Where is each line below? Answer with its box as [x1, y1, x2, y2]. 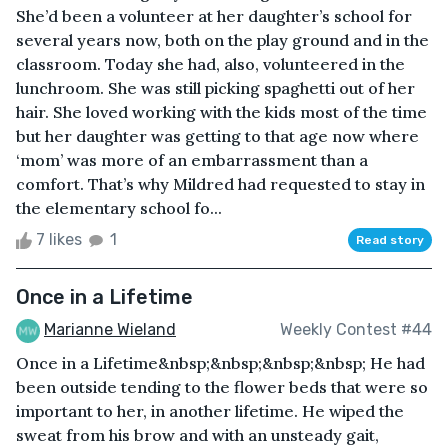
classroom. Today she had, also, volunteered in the [16, 53, 405, 74]
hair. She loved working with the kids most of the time [16, 101, 427, 122]
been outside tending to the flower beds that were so [16, 376, 428, 397]
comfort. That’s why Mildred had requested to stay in [16, 173, 425, 194]
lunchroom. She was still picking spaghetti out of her [16, 77, 415, 98]
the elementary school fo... [16, 197, 222, 218]
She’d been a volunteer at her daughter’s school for [16, 5, 412, 26]
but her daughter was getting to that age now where [16, 125, 419, 146]
